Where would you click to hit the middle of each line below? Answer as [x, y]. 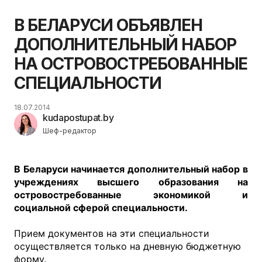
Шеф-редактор [70, 131]
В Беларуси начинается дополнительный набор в [131, 169]
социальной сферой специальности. [101, 208]
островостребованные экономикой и [131, 195]
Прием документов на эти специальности [112, 233]
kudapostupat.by [78, 118]
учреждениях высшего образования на [131, 182]
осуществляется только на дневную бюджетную [127, 246]
